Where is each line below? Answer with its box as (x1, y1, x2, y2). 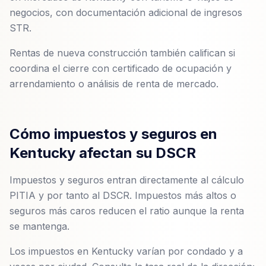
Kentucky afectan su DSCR (9, 144, 196, 161)
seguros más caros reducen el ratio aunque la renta (9, 205, 244, 217)
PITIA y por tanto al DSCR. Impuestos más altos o (9, 189, 236, 201)
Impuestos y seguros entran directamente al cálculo (9, 174, 244, 186)
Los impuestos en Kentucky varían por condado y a (9, 245, 243, 257)
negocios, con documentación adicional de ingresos (9, 7, 242, 18)
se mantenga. (9, 220, 69, 232)
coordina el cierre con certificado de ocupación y (9, 62, 232, 74)
